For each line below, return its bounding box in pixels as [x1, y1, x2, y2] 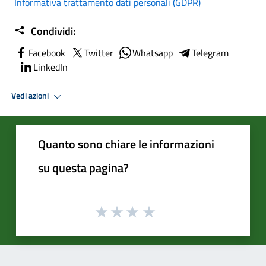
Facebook [28, 45, 65, 60]
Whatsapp [132, 45, 173, 60]
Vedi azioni [11, 89, 50, 103]
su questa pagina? [38, 158, 129, 177]
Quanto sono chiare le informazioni [38, 134, 214, 153]
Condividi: [28, 23, 75, 39]
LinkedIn [33, 59, 68, 74]
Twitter [84, 45, 113, 60]
